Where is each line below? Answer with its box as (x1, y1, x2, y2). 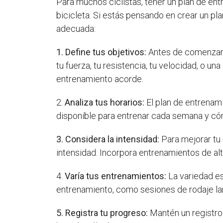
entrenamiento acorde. (56, 73, 144, 84)
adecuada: (56, 23, 96, 34)
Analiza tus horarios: (65, 97, 147, 108)
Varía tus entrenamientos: (65, 170, 169, 181)
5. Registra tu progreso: (56, 207, 150, 218)
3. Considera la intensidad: (56, 133, 162, 144)
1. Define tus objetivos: (56, 46, 149, 57)
